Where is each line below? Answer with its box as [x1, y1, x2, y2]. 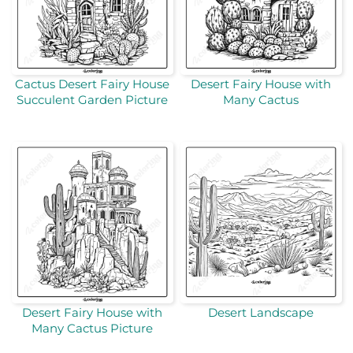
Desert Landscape [208, 305, 314, 321]
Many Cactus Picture [32, 321, 153, 336]
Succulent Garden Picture [17, 91, 168, 107]
